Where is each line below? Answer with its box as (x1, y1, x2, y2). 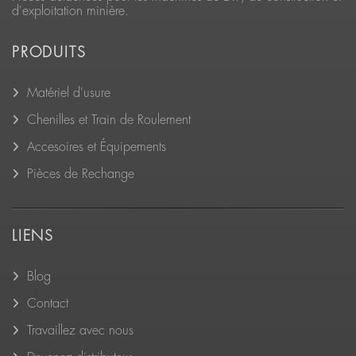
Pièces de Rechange (27, 168, 134, 180)
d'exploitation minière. (12, 5, 129, 17)
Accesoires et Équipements (27, 141, 166, 153)
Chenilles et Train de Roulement (27, 114, 191, 126)
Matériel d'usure (27, 87, 110, 99)
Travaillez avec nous (27, 324, 133, 337)
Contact (27, 297, 68, 310)
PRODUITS (12, 45, 87, 60)
